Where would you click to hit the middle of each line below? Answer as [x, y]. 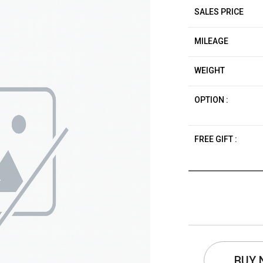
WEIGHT [210, 70]
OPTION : [212, 100]
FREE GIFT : [216, 139]
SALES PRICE [219, 12]
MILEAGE [212, 41]
